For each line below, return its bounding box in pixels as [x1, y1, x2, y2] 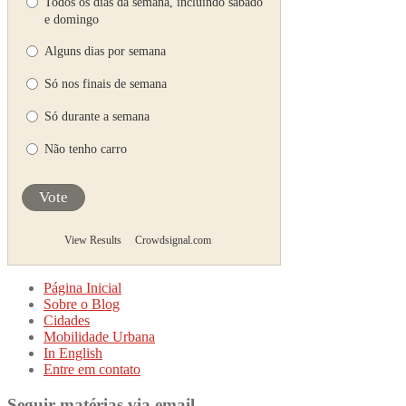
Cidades [43, 312, 90, 328]
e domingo [44, 12, 99, 26]
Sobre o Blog [43, 295, 120, 312]
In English [43, 344, 102, 361]
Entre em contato [43, 361, 140, 377]
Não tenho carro [44, 141, 127, 156]
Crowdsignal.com [134, 233, 211, 246]
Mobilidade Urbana [43, 328, 155, 344]
